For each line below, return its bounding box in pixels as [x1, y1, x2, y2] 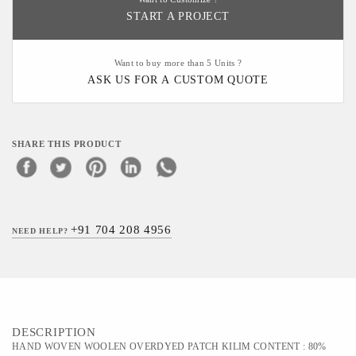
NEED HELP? [12, 226, 72, 235]
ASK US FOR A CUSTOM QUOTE [87, 73, 269, 86]
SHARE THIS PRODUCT [12, 139, 122, 149]
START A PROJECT [126, 10, 230, 22]
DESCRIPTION [12, 325, 97, 339]
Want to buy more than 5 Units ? [114, 58, 242, 68]
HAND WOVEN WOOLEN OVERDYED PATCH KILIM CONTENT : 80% [12, 340, 327, 352]
